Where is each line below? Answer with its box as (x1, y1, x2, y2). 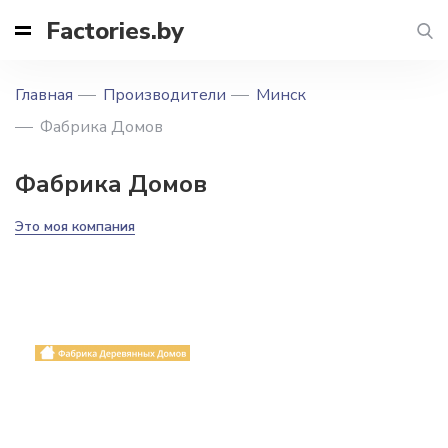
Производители (103, 84, 226, 106)
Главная (15, 84, 73, 106)
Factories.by (46, 14, 184, 47)
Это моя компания (15, 217, 135, 236)
